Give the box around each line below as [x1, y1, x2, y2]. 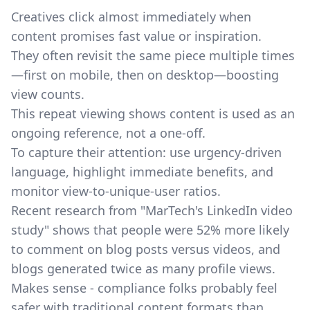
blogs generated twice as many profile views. [11, 260, 275, 277]
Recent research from [11, 202, 140, 219]
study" [11, 221, 49, 238]
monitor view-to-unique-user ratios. [11, 183, 221, 199]
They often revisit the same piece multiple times [11, 47, 295, 64]
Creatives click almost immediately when [11, 8, 251, 25]
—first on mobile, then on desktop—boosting [11, 66, 279, 83]
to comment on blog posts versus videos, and [11, 241, 280, 257]
